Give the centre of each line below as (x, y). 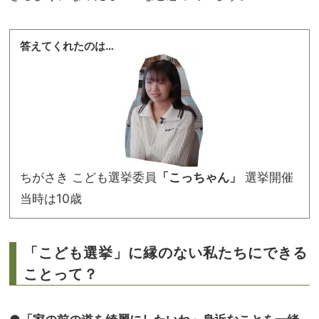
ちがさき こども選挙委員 (88, 177)
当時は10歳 (51, 199)
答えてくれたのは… (67, 46)
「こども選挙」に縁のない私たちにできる (166, 253)
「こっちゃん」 (199, 177)
